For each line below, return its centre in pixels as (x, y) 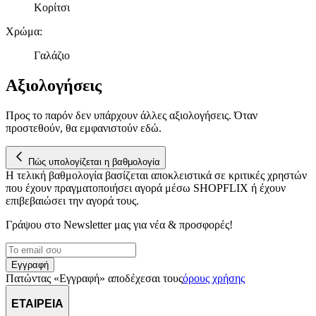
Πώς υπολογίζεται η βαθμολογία (94, 162)
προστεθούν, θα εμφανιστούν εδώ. (84, 128)
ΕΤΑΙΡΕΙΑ (37, 304)
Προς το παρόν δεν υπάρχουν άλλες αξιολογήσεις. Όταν (132, 115)
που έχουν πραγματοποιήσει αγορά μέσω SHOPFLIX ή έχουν (146, 188)
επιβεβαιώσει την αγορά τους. (72, 200)
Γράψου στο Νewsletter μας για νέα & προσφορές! (119, 224)
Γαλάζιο (52, 55)
